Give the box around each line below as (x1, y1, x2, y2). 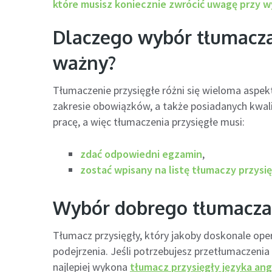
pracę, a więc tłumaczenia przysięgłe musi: (53, 115, 245, 129)
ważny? (53, 51, 116, 74)
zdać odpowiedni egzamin (80, 147, 202, 161)
